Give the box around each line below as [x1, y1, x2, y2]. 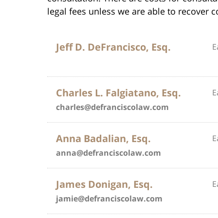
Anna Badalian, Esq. [56, 131, 151, 145]
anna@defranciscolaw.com [56, 147, 161, 158]
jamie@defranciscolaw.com [56, 193, 163, 204]
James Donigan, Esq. [56, 177, 153, 191]
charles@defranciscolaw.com [56, 101, 169, 112]
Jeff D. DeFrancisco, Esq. [56, 40, 171, 54]
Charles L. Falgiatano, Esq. [56, 86, 181, 99]
